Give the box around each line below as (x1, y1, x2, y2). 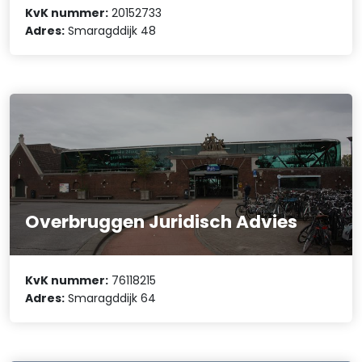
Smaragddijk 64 (65, 289, 157, 306)
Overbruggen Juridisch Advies (25, 209, 298, 235)
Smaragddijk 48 (65, 23, 157, 40)
